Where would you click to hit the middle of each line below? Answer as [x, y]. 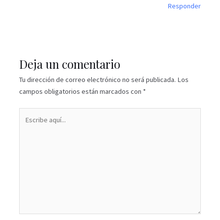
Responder [184, 6]
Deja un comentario [70, 64]
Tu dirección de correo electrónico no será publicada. [98, 80]
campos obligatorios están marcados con [81, 92]
